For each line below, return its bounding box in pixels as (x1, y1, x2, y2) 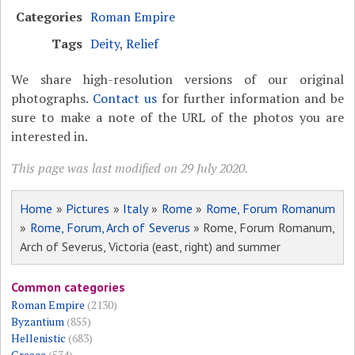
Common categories (11, 279, 126, 296)
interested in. (11, 128, 89, 146)
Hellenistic (11, 330, 67, 346)
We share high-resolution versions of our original (11, 71, 344, 89)
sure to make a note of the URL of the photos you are (11, 109, 344, 127)
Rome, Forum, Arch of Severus (29, 219, 190, 236)
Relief (126, 35, 159, 53)
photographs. (11, 90, 94, 108)
